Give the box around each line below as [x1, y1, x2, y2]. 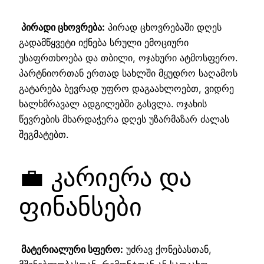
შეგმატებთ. [19, 128, 68, 140]
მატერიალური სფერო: [19, 243, 123, 256]
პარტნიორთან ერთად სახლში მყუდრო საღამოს [19, 67, 237, 79]
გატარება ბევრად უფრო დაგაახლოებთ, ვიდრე [19, 82, 234, 94]
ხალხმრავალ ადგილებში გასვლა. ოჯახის [19, 97, 207, 110]
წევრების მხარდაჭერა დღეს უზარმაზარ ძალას [19, 113, 229, 125]
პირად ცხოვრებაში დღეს [105, 21, 222, 33]
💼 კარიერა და [19, 161, 192, 192]
